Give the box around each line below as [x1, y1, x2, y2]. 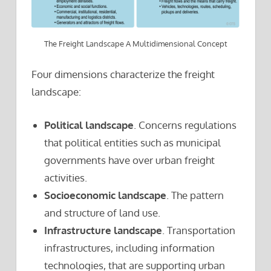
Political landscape [44, 118, 134, 131]
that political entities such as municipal [44, 135, 221, 149]
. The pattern [166, 188, 224, 201]
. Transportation [162, 223, 236, 237]
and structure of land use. [44, 206, 161, 219]
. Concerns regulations [134, 118, 237, 131]
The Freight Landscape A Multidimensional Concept [44, 38, 227, 48]
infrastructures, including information [44, 241, 215, 254]
